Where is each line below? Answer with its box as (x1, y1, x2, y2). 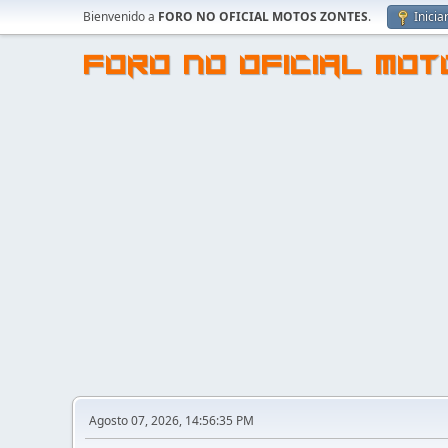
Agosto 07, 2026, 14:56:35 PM (89, 412, 254, 429)
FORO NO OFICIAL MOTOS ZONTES (158, 8, 368, 25)
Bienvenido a (83, 8, 158, 25)
